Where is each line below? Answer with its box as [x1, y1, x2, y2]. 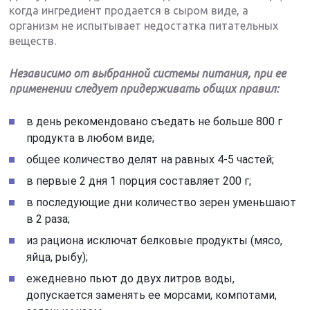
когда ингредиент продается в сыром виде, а [9, 3, 249, 17]
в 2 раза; [26, 212, 71, 226]
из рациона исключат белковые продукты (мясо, [26, 233, 283, 247]
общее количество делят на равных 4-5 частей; [26, 152, 275, 166]
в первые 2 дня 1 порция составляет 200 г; [26, 174, 252, 188]
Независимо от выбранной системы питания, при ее [9, 66, 286, 80]
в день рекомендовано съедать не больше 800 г [26, 114, 283, 128]
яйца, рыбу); [26, 250, 89, 264]
